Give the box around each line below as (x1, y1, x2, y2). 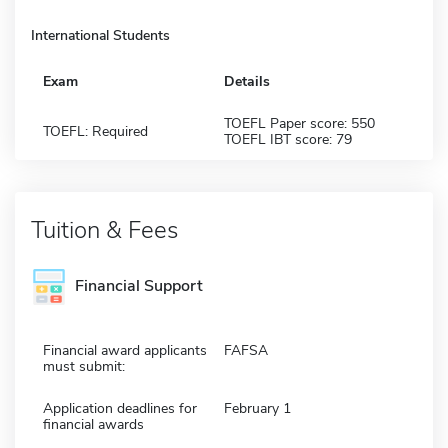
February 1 (224, 398, 291, 418)
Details (224, 71, 270, 91)
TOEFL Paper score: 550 (224, 113, 375, 133)
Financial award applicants (43, 340, 207, 360)
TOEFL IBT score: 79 (224, 129, 352, 149)
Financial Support (75, 275, 203, 297)
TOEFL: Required (43, 121, 148, 141)
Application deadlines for (43, 398, 197, 418)
